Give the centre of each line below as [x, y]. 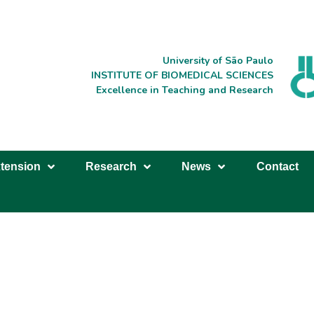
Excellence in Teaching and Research [184, 90]
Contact [277, 166]
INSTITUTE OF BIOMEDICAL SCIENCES [182, 76]
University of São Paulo [218, 61]
